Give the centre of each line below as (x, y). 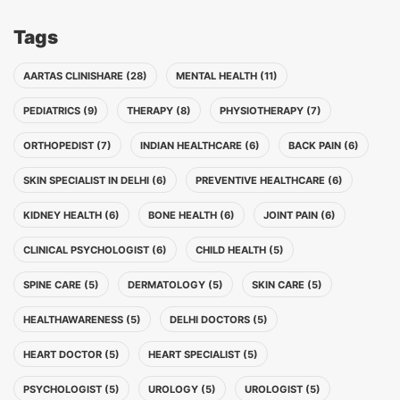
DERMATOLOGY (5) (175, 285)
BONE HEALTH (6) (192, 215)
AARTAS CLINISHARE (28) (85, 76)
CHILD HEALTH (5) (240, 250)
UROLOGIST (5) (283, 389)
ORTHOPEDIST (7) (67, 146)
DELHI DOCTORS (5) (219, 320)
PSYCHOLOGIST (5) (71, 389)
